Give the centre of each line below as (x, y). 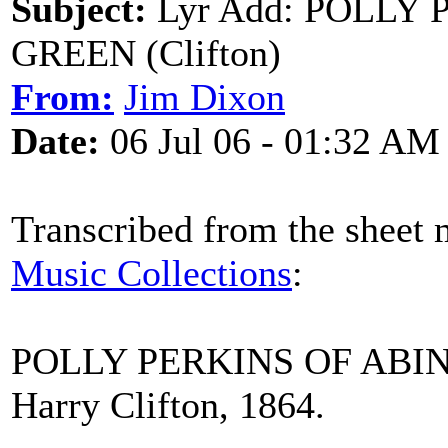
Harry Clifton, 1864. (168, 405)
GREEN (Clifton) (146, 53)
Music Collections (151, 273)
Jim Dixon (204, 97)
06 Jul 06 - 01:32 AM (270, 141)
